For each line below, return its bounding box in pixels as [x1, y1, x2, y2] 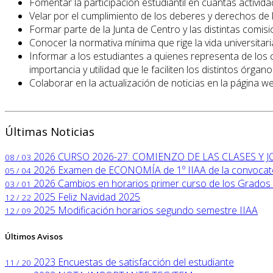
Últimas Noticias [5, 123, 94, 139]
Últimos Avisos [5, 230, 63, 242]
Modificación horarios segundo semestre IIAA [58, 204, 258, 218]
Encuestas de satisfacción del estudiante [58, 255, 234, 269]
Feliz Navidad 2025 [58, 190, 140, 204]
